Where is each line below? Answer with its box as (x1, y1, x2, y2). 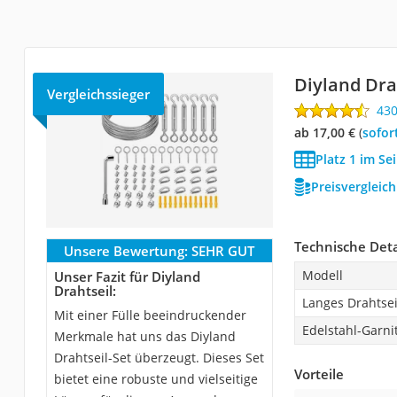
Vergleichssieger (46, 84, 150, 103)
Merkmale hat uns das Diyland (53, 327, 236, 345)
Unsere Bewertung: (64, 241, 189, 260)
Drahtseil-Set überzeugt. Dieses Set (53, 348, 264, 366)
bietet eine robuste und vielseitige (53, 370, 258, 387)
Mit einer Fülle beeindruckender (53, 306, 246, 323)
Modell (301, 266, 343, 284)
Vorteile (293, 364, 344, 383)
